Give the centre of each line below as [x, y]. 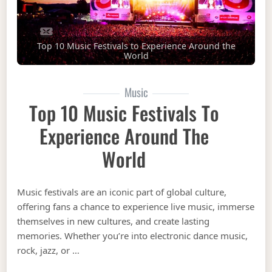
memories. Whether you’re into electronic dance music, [133, 235]
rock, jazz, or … [49, 250]
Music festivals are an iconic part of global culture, [122, 192]
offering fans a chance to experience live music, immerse [136, 206]
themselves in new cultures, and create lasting [114, 221]
